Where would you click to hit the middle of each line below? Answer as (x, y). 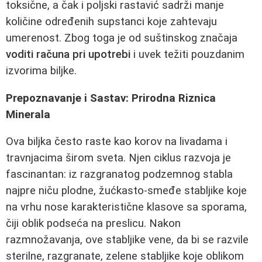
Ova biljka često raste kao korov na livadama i (117, 142)
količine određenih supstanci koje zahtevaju (111, 22)
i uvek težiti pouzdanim (187, 54)
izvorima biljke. (41, 71)
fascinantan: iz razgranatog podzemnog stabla (119, 175)
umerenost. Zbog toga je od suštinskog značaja (122, 38)
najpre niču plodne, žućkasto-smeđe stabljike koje (126, 191)
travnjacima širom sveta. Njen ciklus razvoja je (118, 158)
